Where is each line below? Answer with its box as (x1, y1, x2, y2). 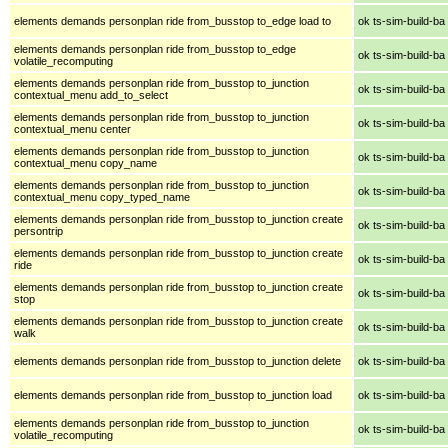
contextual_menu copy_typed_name (14, 190, 190, 203)
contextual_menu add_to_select (14, 88, 168, 101)
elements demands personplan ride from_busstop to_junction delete (14, 354, 341, 367)
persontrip (14, 224, 63, 237)
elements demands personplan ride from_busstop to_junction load (14, 388, 332, 401)
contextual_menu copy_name (14, 156, 157, 169)
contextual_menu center (14, 122, 131, 135)
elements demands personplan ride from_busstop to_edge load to (14, 14, 331, 27)
